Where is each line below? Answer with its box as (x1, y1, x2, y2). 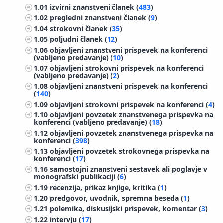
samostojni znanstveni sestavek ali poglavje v (50, 164, 208, 174)
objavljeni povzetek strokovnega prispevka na (50, 146, 210, 156)
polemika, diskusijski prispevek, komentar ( (50, 204, 202, 214)
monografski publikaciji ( (34, 172, 120, 182)
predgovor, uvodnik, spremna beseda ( (50, 193, 184, 203)
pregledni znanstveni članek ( (50, 13, 151, 23)
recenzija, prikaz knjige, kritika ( (50, 182, 161, 192)
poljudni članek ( (50, 34, 108, 44)
